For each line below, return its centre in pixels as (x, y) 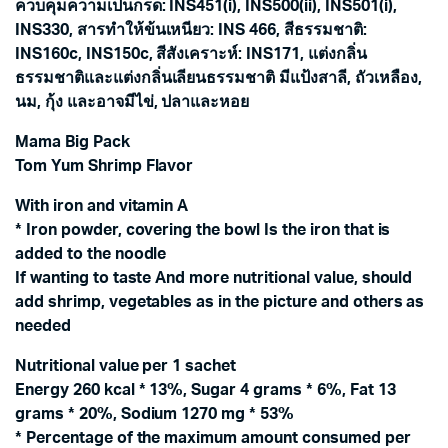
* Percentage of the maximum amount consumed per (213, 438)
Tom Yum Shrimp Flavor (104, 166)
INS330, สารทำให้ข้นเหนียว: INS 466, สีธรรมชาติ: (191, 30)
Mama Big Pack (72, 142)
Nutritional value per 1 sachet (126, 366)
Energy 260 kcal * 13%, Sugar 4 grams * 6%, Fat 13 (205, 390)
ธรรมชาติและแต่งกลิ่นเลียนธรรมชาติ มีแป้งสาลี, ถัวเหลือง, (218, 78)
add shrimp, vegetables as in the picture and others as (220, 302)
